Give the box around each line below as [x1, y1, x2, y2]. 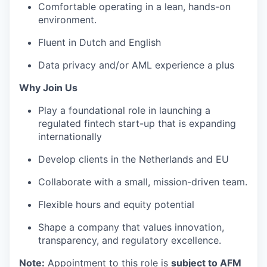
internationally [38, 131, 102, 142]
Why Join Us [19, 82, 77, 94]
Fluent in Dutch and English [38, 36, 161, 48]
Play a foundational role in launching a [38, 104, 210, 116]
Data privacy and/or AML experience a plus [38, 59, 234, 71]
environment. [38, 14, 97, 26]
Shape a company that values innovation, [38, 221, 224, 233]
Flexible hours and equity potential [38, 198, 194, 210]
